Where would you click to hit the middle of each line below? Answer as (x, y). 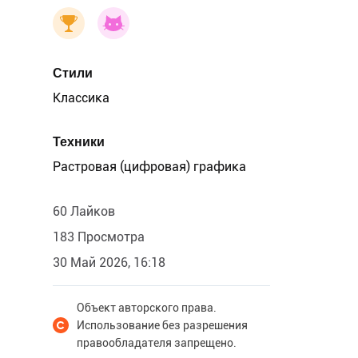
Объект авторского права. (147, 308)
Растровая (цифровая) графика (149, 167)
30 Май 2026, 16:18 (109, 263)
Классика (81, 98)
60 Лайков (84, 211)
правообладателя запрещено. (157, 343)
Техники (79, 142)
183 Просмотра (99, 237)
